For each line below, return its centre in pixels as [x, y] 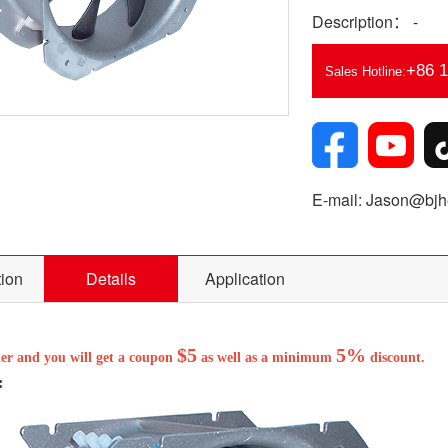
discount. [395, 357]
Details [111, 278]
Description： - [365, 21]
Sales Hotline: [365, 71]
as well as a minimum [266, 357]
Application [245, 278]
